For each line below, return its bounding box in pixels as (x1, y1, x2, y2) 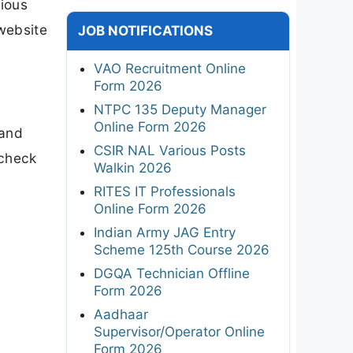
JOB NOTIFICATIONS (78, 22, 213, 39)
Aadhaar (94, 306, 148, 322)
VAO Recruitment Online (94, 60, 246, 76)
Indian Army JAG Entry (94, 224, 236, 240)
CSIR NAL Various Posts (94, 142, 246, 158)
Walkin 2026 (94, 159, 172, 176)
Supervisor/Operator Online (94, 323, 265, 340)
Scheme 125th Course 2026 (94, 241, 269, 258)
